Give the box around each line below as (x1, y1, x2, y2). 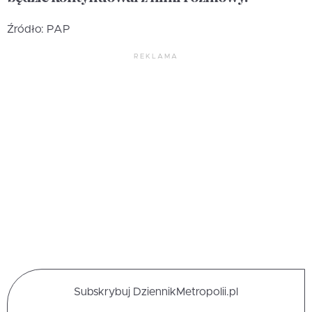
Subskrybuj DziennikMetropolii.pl (74, 286, 238, 297)
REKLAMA (134, 52, 178, 60)
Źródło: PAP (7, 23, 70, 35)
